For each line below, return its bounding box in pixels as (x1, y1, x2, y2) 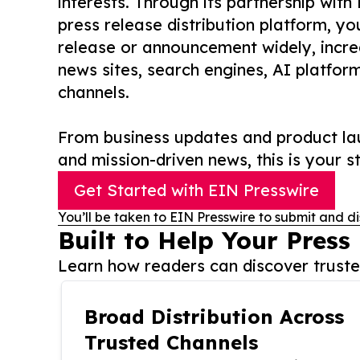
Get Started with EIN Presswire (74, 180, 319, 201)
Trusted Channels (84, 330, 258, 355)
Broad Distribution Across (84, 305, 344, 329)
